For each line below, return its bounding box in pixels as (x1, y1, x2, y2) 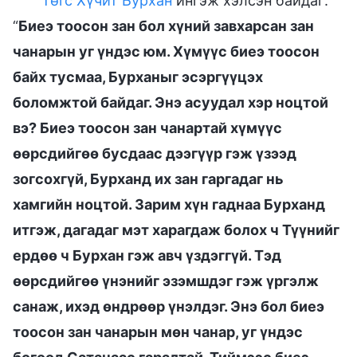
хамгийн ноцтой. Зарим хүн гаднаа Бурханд (13, 195, 325, 213)
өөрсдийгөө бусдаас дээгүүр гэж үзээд (13, 144, 296, 162)
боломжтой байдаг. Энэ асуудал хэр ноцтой (13, 93, 328, 111)
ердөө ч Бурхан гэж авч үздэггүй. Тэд (13, 246, 281, 264)
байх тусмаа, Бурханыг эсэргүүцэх (13, 68, 263, 85)
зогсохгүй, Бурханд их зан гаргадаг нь (13, 170, 284, 187)
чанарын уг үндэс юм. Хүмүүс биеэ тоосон (13, 42, 320, 60)
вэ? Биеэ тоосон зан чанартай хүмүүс (13, 119, 282, 136)
